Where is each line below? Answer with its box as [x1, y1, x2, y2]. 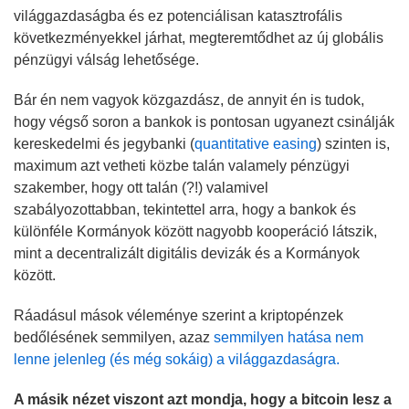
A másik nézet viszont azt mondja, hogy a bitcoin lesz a [14, 391, 392, 407]
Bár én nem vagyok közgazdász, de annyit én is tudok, [14, 91, 364, 108]
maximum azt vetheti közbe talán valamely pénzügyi [14, 157, 350, 173]
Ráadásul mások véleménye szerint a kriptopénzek [14, 307, 343, 323]
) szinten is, [317, 135, 390, 152]
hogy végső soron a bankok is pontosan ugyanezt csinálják [14, 113, 394, 130]
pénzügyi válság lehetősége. [14, 51, 199, 68]
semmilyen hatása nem [214, 329, 363, 345]
